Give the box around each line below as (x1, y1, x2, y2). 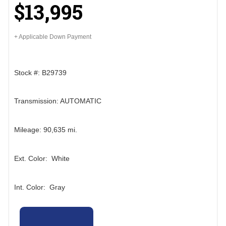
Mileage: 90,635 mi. (14, 126, 77, 134)
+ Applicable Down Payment (14, 33, 91, 41)
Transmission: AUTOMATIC (14, 97, 101, 105)
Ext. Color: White (14, 154, 70, 162)
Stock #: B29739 (14, 68, 67, 77)
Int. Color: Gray (14, 183, 65, 191)
